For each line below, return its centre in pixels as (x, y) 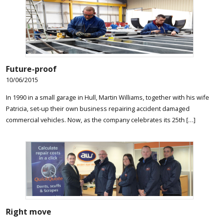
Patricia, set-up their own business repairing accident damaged (98, 109)
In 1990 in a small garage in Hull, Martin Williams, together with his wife (108, 98)
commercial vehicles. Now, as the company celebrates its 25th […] (101, 120)
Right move (29, 211)
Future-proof (31, 69)
